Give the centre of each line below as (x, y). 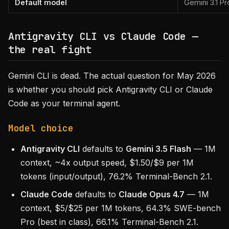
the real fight (50, 50)
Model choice (41, 128)
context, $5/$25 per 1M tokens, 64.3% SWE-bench (121, 208)
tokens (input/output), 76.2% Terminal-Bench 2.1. (116, 176)
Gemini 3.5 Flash (158, 149)
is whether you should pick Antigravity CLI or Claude (110, 89)
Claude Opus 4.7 (152, 194)
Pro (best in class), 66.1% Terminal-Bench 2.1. (109, 222)
